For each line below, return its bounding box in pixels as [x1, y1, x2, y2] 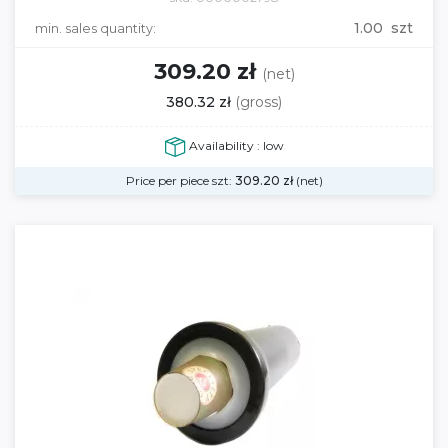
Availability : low [185, 138, 284, 154]
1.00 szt [354, 19, 413, 37]
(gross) [235, 93, 282, 111]
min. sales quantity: [35, 21, 156, 36]
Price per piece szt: [125, 173, 235, 188]
